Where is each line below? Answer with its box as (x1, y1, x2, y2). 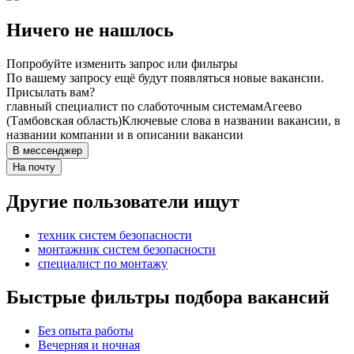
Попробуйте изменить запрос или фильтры (6, 57, 238, 71)
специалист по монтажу (38, 257, 168, 271)
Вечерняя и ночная (38, 337, 140, 352)
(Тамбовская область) (6, 114, 122, 128)
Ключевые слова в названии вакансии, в (122, 114, 341, 128)
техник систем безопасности (38, 228, 192, 243)
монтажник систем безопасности (38, 243, 216, 257)
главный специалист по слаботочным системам (6, 100, 263, 114)
